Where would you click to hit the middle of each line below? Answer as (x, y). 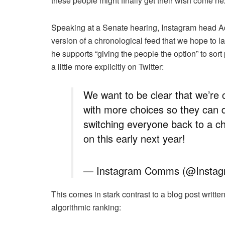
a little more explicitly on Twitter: (107, 66)
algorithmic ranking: (86, 207)
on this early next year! (134, 138)
